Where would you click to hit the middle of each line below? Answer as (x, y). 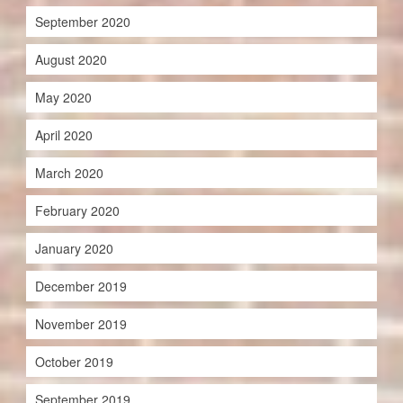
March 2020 (69, 173)
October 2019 (74, 362)
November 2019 (81, 324)
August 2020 (71, 60)
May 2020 (63, 98)
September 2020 (82, 22)
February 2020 (77, 211)
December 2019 (81, 287)
